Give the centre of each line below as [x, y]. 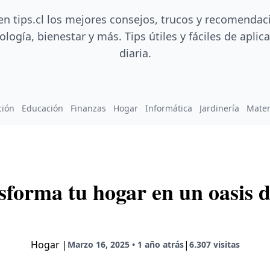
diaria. [135, 53]
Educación [42, 108]
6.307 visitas [214, 245]
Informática [169, 108]
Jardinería [219, 108]
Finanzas [88, 108]
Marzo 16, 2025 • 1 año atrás [125, 245]
